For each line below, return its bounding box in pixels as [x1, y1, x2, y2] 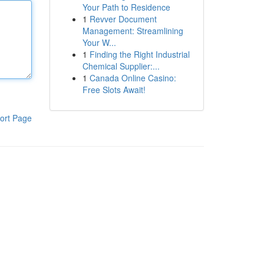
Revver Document [89, 13, 157, 25]
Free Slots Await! [82, 84, 146, 95]
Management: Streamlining [82, 25, 183, 37]
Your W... [82, 37, 116, 48]
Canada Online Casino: [89, 72, 176, 84]
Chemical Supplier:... [82, 60, 160, 72]
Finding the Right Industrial [89, 48, 190, 60]
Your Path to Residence [82, 1, 170, 13]
